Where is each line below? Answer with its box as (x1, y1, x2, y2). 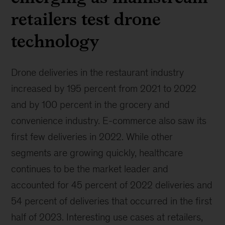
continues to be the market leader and (11, 163, 169, 175)
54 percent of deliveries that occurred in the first (11, 195, 212, 207)
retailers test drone (11, 6, 161, 33)
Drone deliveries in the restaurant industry (11, 67, 184, 78)
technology (11, 28, 100, 55)
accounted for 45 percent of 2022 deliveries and (11, 179, 213, 191)
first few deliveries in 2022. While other (11, 131, 173, 143)
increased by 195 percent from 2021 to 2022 (11, 83, 197, 94)
